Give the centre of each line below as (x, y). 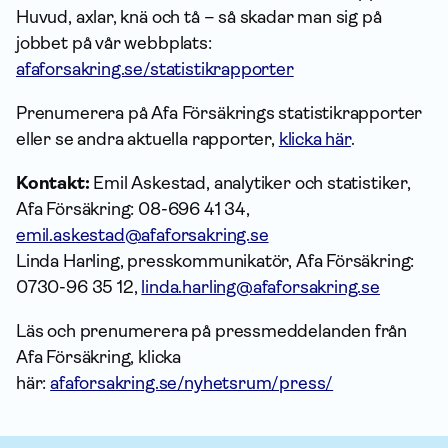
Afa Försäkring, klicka (99, 357)
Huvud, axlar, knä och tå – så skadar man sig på (199, 17)
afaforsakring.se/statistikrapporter (155, 69)
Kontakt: (53, 183)
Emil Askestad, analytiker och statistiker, (250, 183)
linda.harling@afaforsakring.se (260, 287)
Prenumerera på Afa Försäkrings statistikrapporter (219, 113)
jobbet (44, 43)
